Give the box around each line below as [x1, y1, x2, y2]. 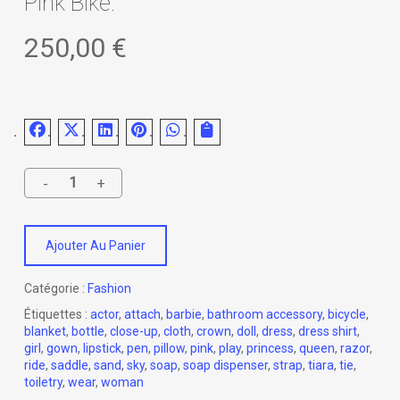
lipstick [82, 340, 121, 355]
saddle [50, 357, 88, 372]
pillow [153, 340, 185, 355]
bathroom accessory [206, 306, 322, 321]
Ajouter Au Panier [45, 237, 146, 253]
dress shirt [297, 323, 357, 338]
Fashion [87, 280, 131, 296]
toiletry [23, 374, 62, 389]
